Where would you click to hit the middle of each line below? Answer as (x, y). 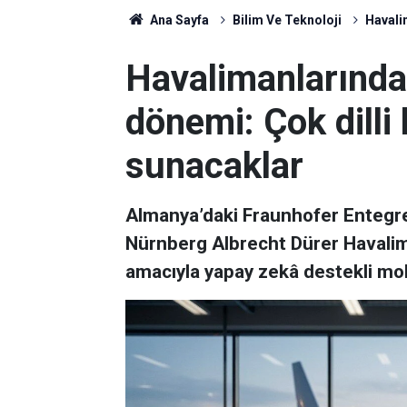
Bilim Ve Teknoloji (287, 20)
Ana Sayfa (178, 20)
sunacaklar (214, 166)
